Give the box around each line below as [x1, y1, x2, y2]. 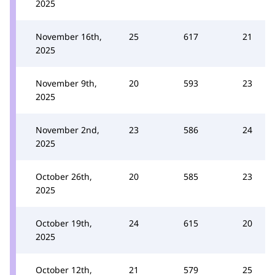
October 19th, [36, 217, 92, 229]
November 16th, [36, 31, 102, 42]
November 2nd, [36, 124, 99, 136]
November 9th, [36, 77, 97, 89]
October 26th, [36, 171, 92, 182]
